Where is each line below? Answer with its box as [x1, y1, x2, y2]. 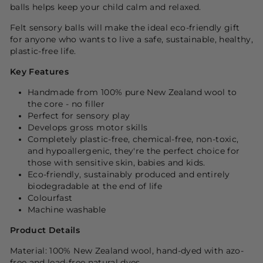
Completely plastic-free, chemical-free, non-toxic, [28, 134, 239, 144]
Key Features [10, 66, 69, 76]
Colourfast [28, 193, 73, 203]
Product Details [10, 225, 80, 235]
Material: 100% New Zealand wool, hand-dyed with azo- [10, 245, 244, 255]
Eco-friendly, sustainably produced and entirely [28, 169, 230, 179]
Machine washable [28, 204, 109, 214]
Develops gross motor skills [28, 122, 150, 132]
